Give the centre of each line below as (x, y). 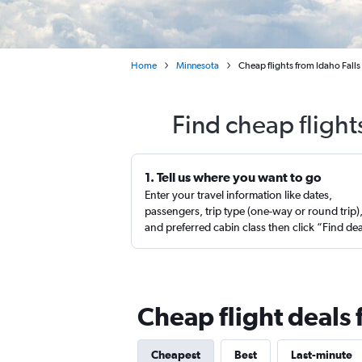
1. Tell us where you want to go (233, 177)
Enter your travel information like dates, (238, 195)
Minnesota (198, 65)
